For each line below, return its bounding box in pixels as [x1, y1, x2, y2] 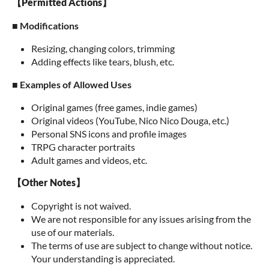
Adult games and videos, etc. [31, 154, 147, 166]
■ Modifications [12, 20, 79, 31]
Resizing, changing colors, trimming [31, 43, 175, 54]
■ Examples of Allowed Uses [12, 79, 131, 90]
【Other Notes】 [12, 177, 85, 188]
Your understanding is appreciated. [31, 253, 175, 264]
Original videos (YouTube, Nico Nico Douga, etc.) [31, 115, 229, 126]
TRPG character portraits [31, 141, 135, 153]
